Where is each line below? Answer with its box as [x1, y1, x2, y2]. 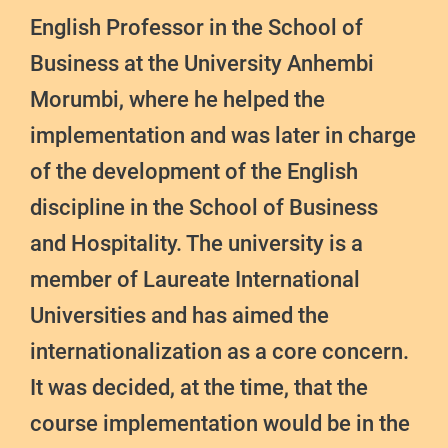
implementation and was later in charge [30, 123, 416, 149]
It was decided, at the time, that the [30, 375, 368, 401]
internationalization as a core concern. [30, 339, 409, 365]
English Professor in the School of [30, 15, 363, 41]
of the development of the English [30, 159, 358, 185]
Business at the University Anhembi [30, 51, 374, 77]
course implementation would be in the [30, 411, 410, 437]
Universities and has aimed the [30, 303, 329, 329]
